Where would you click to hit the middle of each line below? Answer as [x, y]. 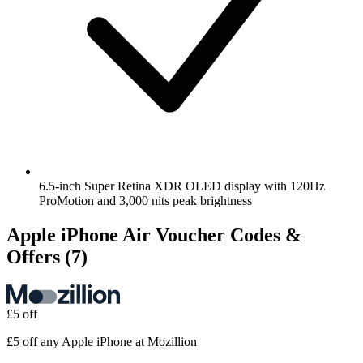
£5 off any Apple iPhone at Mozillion [102, 341]
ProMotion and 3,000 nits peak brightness [145, 200]
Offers [36, 256]
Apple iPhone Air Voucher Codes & [154, 235]
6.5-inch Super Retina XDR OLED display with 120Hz [182, 186]
